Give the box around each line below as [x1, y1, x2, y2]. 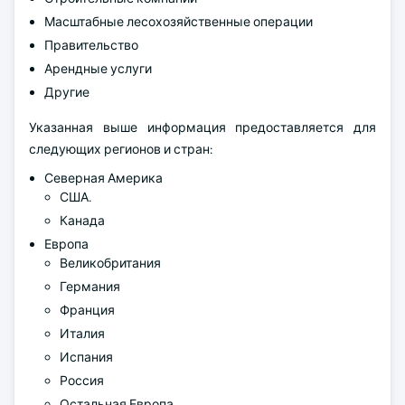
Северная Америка [44, 170, 163, 186]
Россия [60, 372, 104, 389]
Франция [60, 302, 115, 318]
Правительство [44, 37, 138, 53]
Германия [60, 278, 120, 295]
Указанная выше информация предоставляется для [29, 119, 376, 136]
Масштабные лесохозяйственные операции [44, 14, 313, 30]
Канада [60, 212, 105, 229]
